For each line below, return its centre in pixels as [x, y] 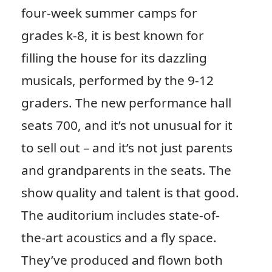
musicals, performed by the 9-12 [117, 80]
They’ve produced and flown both [122, 260]
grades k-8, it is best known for [112, 36]
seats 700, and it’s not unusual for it [127, 125]
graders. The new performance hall [126, 103]
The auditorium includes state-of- [120, 215]
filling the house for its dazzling [114, 58]
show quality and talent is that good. [130, 193]
